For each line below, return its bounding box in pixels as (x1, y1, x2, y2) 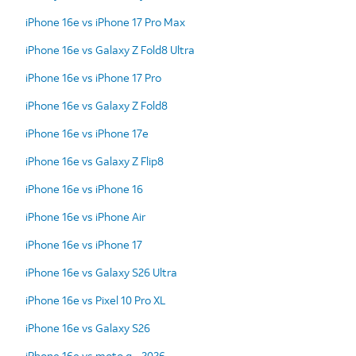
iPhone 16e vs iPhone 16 (25, 180, 143, 196)
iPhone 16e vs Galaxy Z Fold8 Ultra (25, 41, 195, 57)
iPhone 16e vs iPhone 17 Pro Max (25, 14, 185, 29)
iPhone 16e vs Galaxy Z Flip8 (25, 153, 164, 168)
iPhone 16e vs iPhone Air (25, 208, 145, 224)
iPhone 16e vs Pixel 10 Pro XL (25, 292, 165, 308)
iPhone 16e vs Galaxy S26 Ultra (25, 264, 177, 280)
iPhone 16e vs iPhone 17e (25, 125, 149, 141)
